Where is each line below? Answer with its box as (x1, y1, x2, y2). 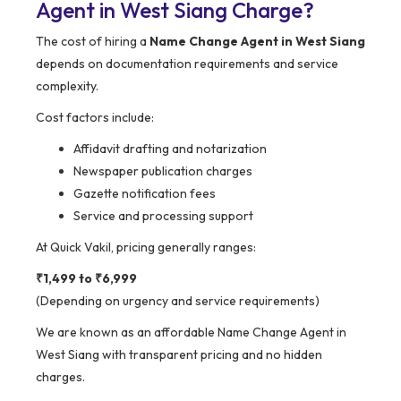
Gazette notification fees (73, 185, 216, 202)
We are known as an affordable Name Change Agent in (36, 324, 346, 341)
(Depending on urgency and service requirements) (36, 293, 320, 310)
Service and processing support (73, 208, 253, 225)
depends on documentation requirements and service (36, 55, 338, 73)
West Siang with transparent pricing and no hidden (36, 346, 322, 363)
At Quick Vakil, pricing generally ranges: (36, 239, 256, 256)
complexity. (36, 78, 98, 95)
